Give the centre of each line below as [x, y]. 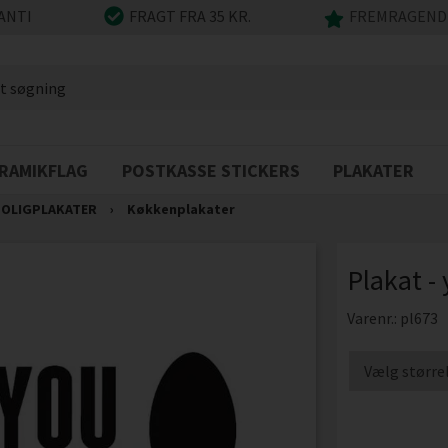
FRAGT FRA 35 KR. [190, 16]
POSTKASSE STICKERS [210, 170]
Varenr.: [373, 318]
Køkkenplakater [180, 209]
